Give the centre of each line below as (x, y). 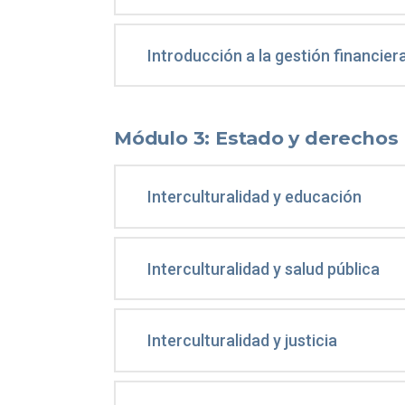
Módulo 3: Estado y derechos (256, 138)
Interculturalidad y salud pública (264, 268)
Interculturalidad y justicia (243, 341)
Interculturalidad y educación (255, 197)
